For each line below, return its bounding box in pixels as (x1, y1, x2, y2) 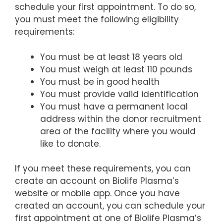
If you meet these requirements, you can (15, 163, 191, 175)
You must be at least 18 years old (40, 51, 182, 63)
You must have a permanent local (40, 100, 188, 112)
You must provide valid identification (40, 88, 199, 100)
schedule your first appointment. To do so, (15, 1, 196, 13)
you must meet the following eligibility (15, 13, 179, 26)
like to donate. (40, 137, 101, 150)
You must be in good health (40, 75, 160, 88)
